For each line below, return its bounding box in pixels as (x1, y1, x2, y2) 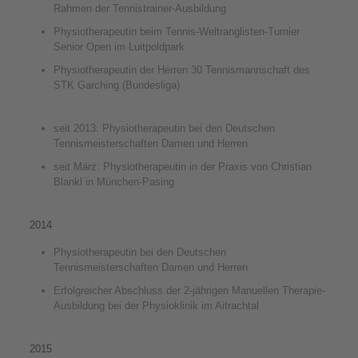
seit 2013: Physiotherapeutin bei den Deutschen (53, 122, 275, 134)
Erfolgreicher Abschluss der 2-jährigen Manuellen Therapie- (53, 284, 325, 296)
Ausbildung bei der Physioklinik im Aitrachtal (53, 300, 259, 312)
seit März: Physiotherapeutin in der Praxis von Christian (53, 161, 312, 173)
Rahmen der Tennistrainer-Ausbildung (53, 2, 226, 14)
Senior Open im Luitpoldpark (53, 41, 185, 53)
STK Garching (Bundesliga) (53, 79, 180, 91)
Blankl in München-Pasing (53, 176, 174, 188)
